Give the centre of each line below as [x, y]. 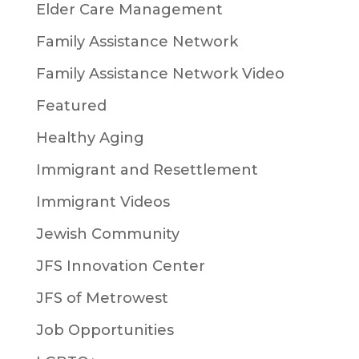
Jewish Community [107, 234]
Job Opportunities [105, 331]
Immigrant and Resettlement [147, 170]
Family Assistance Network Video [160, 74]
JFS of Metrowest [102, 298]
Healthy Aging [90, 138]
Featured [71, 106]
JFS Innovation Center [120, 266]
